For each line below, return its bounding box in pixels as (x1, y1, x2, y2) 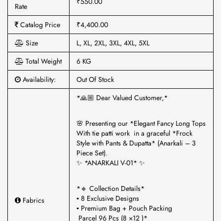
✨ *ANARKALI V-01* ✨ (76, 158, 145, 168)
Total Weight (24, 56, 62, 66)
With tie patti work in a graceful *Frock (76, 128, 192, 138)
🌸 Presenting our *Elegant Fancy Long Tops (76, 118, 206, 128)
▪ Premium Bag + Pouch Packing (76, 203, 172, 213)
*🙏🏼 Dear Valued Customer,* (76, 93, 168, 103)
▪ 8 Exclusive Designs (76, 193, 141, 203)
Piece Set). (76, 148, 108, 158)
